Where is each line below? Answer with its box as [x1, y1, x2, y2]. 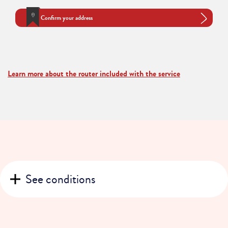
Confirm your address [41, 13, 93, 22]
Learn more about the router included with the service [8, 67, 180, 79]
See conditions [25, 170, 96, 188]
